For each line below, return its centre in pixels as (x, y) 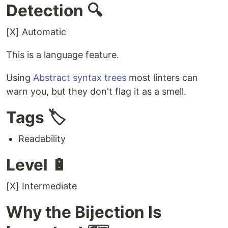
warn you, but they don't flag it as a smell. (96, 92)
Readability (42, 139)
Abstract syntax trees (80, 78)
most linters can (162, 78)
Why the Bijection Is (84, 212)
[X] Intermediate (41, 186)
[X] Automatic (36, 32)
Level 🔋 (37, 165)
